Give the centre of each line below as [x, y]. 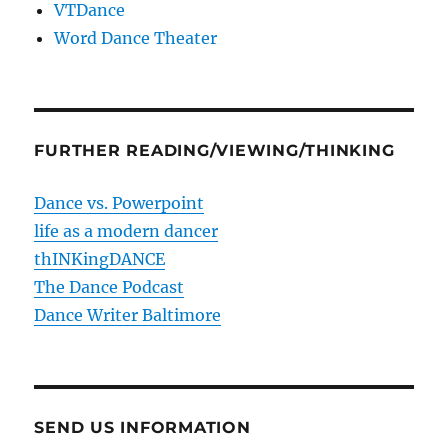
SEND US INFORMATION [142, 427]
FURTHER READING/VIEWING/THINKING [214, 150]
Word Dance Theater [136, 37]
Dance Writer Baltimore [128, 314]
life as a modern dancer [126, 230]
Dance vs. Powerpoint [119, 202]
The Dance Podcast [109, 286]
